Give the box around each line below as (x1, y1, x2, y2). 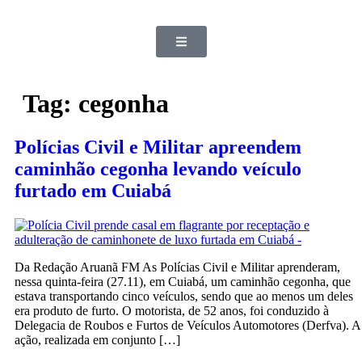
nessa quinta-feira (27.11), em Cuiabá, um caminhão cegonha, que (15, 274, 351, 288)
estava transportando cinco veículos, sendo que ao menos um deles (15, 288, 353, 303)
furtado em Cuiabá (15, 179, 171, 201)
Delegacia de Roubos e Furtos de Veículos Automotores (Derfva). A (15, 318, 360, 332)
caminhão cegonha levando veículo (15, 158, 301, 179)
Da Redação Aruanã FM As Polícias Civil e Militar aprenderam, (15, 259, 340, 274)
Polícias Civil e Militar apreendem (15, 136, 301, 158)
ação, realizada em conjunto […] (15, 332, 180, 347)
